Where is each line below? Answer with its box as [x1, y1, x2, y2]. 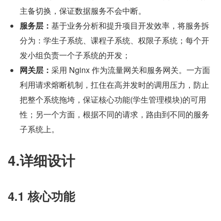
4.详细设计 [8, 149, 75, 170]
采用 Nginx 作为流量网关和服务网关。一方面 [51, 64, 210, 75]
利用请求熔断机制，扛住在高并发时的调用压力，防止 [20, 78, 209, 90]
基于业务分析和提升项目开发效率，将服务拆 [51, 19, 209, 31]
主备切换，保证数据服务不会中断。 [20, 4, 146, 16]
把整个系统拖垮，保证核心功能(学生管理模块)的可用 [20, 93, 206, 105]
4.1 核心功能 [8, 187, 75, 204]
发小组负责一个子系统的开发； [20, 49, 130, 61]
